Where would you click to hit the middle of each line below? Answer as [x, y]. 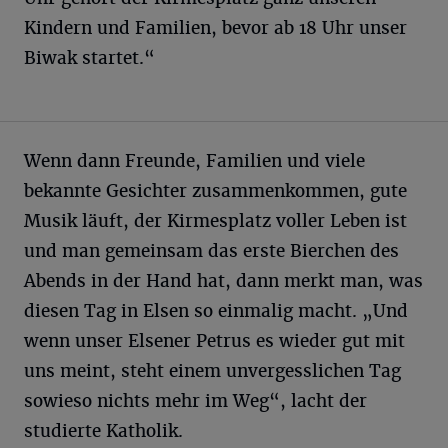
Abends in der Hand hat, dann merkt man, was [223, 281]
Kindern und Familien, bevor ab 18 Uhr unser [215, 28]
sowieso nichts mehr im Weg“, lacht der [195, 401]
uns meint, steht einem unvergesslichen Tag [212, 371]
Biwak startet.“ [89, 58]
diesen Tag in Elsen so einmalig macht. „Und [216, 311]
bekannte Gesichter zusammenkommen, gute [215, 191]
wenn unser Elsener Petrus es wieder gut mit [214, 341]
